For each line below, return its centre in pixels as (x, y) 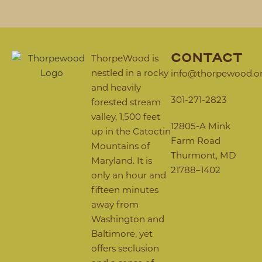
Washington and (128, 219)
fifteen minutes (125, 189)
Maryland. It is (122, 160)
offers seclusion (125, 248)
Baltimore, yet (122, 233)
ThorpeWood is (125, 58)
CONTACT (207, 58)
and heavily (116, 87)
